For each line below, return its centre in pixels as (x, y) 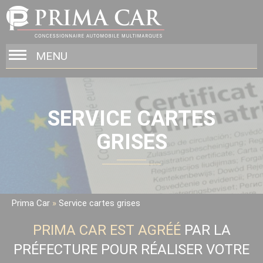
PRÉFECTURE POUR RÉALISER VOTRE (131, 250)
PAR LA (205, 230)
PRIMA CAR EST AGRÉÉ (107, 230)
